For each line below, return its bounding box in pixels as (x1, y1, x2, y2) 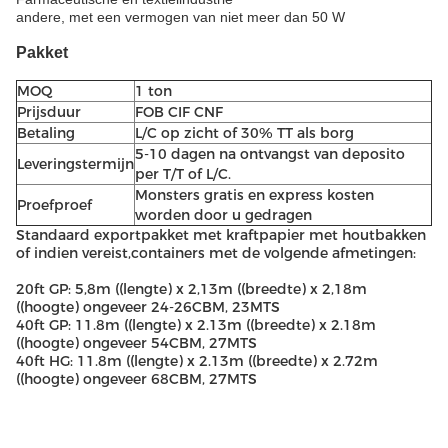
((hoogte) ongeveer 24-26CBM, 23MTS (16, 298, 280, 316)
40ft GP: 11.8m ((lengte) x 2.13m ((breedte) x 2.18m (16, 316, 376, 334)
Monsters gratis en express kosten (135, 186, 374, 204)
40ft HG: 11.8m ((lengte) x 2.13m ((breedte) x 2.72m (16, 352, 378, 370)
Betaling (17, 124, 75, 142)
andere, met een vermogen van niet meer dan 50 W (16, 9, 345, 25)
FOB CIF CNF (135, 103, 223, 121)
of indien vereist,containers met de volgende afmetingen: (16, 244, 416, 262)
